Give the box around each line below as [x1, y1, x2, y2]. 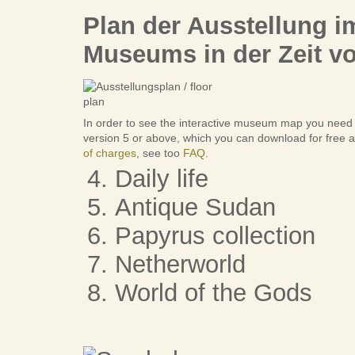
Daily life [114, 165, 208, 193]
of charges [82, 146, 136, 159]
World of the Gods [114, 279, 312, 307]
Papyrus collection [114, 222, 315, 250]
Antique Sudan [114, 193, 276, 222]
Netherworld [114, 250, 246, 279]
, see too [136, 146, 183, 159]
